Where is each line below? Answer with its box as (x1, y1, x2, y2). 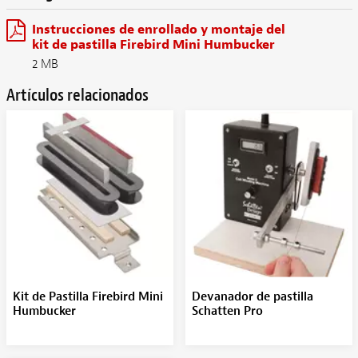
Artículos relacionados (6, 83, 149, 106)
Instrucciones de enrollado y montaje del (31, 21, 285, 38)
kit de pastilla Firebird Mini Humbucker (31, 36, 275, 53)
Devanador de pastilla (191, 288, 313, 304)
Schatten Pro (191, 303, 263, 319)
